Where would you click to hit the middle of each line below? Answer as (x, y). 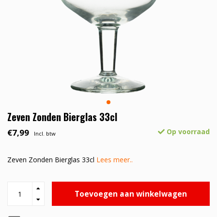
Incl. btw (45, 134)
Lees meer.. (115, 160)
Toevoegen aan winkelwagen (131, 194)
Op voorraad (187, 132)
